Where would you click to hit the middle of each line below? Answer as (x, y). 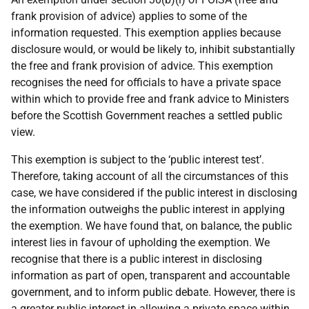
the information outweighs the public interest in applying (148, 209)
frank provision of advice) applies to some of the (129, 16)
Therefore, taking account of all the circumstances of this (150, 176)
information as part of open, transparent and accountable (150, 276)
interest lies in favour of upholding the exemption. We (140, 242)
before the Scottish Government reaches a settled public (147, 116)
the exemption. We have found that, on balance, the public (151, 226)
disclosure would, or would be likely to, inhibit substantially (153, 49)
